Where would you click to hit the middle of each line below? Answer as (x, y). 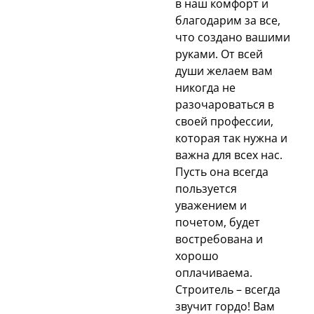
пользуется (206, 188)
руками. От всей (219, 54)
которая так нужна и (231, 138)
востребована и (219, 239)
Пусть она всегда (222, 171)
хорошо (197, 255)
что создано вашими (233, 37)
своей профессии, (224, 121)
